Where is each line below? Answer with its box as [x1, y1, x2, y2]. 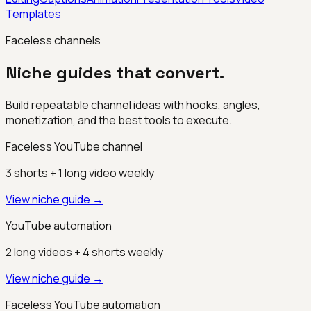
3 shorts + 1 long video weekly [6, 165, 154, 180]
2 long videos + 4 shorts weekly [6, 244, 163, 260]
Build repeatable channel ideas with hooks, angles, [6, 96, 260, 112]
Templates [6, 6, 61, 22]
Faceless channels [6, 32, 101, 48]
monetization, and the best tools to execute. [6, 112, 232, 128]
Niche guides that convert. [6, 61, 224, 83]
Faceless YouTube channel [6, 138, 142, 154]
